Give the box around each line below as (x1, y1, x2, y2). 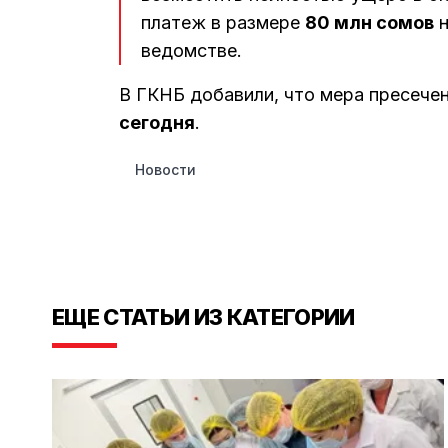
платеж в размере (141, 12, 305, 34)
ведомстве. (141, 40, 242, 62)
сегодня (119, 112, 195, 134)
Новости (135, 160, 196, 178)
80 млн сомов (305, 12, 434, 34)
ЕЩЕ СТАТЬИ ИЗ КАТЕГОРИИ (52, 304, 355, 331)
